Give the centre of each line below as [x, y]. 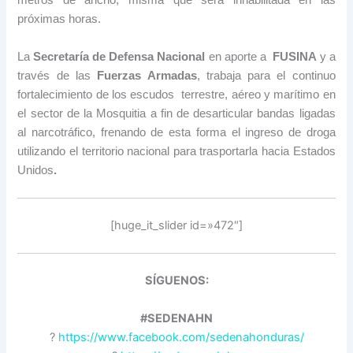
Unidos [36, 170]
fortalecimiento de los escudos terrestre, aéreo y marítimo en [176, 94]
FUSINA [294, 56]
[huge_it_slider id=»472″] [176, 225]
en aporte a [239, 56]
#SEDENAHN [176, 318]
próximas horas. [59, 19]
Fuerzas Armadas [147, 75]
